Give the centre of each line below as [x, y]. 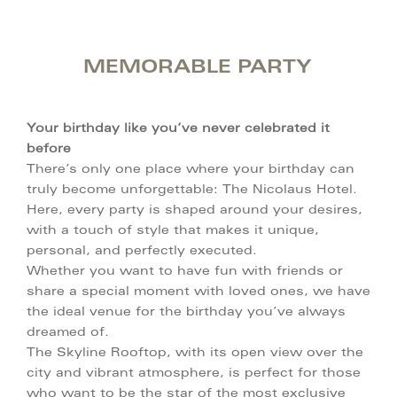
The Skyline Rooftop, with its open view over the [195, 354]
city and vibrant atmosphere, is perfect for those [194, 374]
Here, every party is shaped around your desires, [195, 211]
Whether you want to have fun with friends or [185, 272]
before [49, 150]
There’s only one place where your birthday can [191, 170]
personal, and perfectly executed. [142, 252]
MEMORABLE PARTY [197, 69]
